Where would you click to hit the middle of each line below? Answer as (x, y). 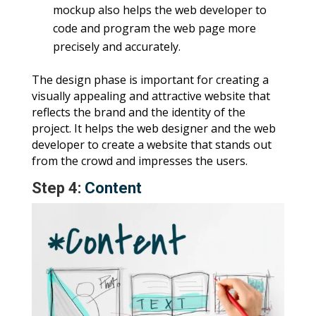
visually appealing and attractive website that (151, 96)
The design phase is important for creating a (150, 79)
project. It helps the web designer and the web (153, 128)
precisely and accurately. (116, 46)
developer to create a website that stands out (151, 144)
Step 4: (58, 188)
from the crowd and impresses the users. (139, 160)
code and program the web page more (154, 28)
